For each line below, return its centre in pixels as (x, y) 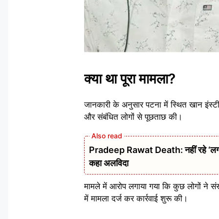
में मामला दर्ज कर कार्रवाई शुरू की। (136, 198)
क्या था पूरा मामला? (130, 79)
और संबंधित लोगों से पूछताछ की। (133, 117)
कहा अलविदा (109, 163)
